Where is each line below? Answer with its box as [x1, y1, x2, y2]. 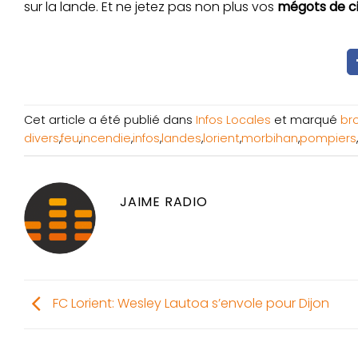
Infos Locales [196, 112, 271, 129]
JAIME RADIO [120, 193, 208, 211]
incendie [81, 130, 131, 147]
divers [24, 130, 59, 147]
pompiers [300, 130, 356, 147]
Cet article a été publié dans [24, 112, 196, 129]
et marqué [271, 112, 340, 129]
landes [161, 130, 201, 147]
